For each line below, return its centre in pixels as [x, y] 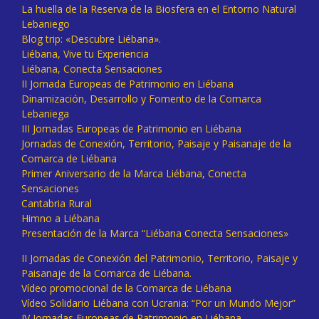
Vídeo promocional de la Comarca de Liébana [126, 288]
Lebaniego [46, 24]
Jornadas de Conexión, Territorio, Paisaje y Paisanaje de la [156, 144]
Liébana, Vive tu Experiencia [85, 54]
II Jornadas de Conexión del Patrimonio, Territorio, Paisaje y [159, 258]
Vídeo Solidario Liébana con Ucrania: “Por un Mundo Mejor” [158, 303]
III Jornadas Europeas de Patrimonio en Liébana [131, 129]
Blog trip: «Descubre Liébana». [91, 39]
